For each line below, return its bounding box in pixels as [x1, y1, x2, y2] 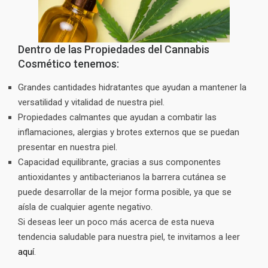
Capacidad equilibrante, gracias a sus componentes [18, 156, 221, 167]
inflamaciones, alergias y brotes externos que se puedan [18, 126, 239, 138]
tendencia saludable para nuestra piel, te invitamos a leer [18, 231, 240, 242]
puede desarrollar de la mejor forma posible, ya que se [18, 186, 232, 197]
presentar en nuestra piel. [18, 141, 117, 153]
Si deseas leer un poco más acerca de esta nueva [18, 216, 214, 227]
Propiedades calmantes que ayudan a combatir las [18, 111, 217, 123]
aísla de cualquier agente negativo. [18, 201, 153, 212]
